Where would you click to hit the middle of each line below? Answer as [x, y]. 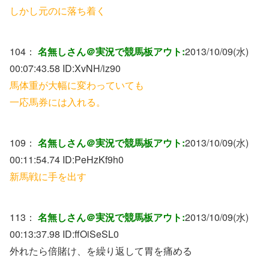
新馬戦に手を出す [48, 176]
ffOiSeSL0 [97, 234]
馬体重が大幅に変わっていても [77, 85]
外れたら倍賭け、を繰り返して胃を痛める [101, 250]
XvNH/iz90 [98, 68]
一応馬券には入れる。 [58, 101]
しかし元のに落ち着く [58, 10]
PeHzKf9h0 [99, 159]
